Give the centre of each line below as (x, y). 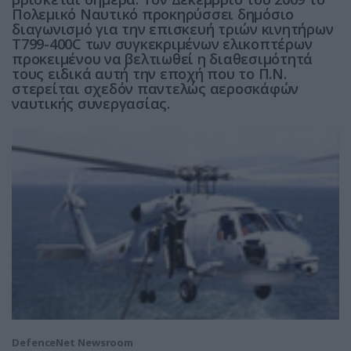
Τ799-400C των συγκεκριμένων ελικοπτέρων (162, 43)
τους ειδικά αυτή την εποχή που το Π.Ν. (149, 73)
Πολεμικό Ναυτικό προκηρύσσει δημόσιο (153, 14)
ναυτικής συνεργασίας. (91, 103)
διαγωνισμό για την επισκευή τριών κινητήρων (173, 29)
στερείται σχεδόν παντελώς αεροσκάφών (155, 88)
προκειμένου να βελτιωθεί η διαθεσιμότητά (162, 58)
